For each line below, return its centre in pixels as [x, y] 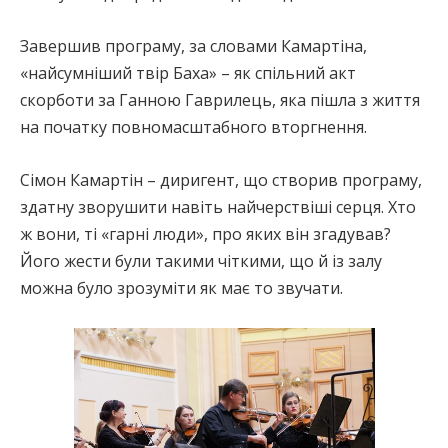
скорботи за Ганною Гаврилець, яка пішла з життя [220, 99]
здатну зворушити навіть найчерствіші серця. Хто [218, 206]
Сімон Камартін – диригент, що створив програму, [221, 179]
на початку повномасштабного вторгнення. [193, 126]
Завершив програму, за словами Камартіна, [193, 45]
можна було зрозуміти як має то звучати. [181, 287]
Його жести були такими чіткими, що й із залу [201, 260]
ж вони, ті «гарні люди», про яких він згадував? [205, 233]
